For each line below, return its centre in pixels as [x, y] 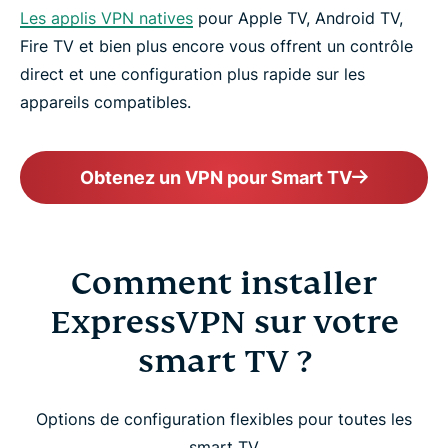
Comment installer [224, 283]
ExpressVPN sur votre [224, 322]
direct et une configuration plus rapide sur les [192, 74]
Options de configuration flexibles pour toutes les [224, 419]
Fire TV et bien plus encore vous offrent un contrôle [216, 46]
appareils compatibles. [105, 102]
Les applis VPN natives [106, 18]
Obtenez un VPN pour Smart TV [216, 178]
